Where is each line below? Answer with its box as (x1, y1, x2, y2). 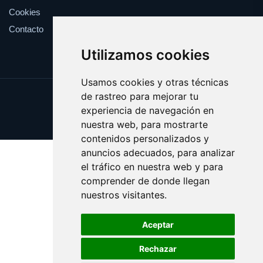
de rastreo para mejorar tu (80, 90, 198, 102)
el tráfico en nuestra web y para (80, 161, 223, 173)
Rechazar (139, 244, 177, 254)
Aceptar (141, 220, 174, 230)
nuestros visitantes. (80, 189, 167, 201)
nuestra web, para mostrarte (80, 119, 208, 130)
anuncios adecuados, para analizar (80, 147, 235, 159)
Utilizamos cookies (80, 46, 210, 63)
